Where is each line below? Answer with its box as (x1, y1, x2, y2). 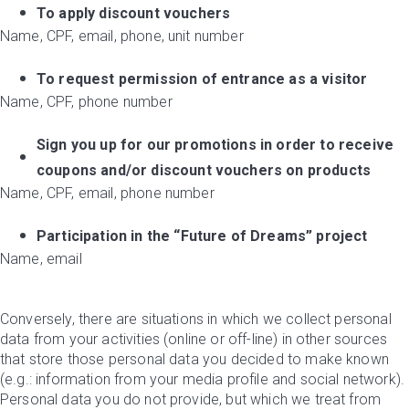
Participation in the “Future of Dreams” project (37, 227, 368, 245)
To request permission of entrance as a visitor (37, 70, 368, 88)
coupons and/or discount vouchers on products (37, 162, 372, 179)
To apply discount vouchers (37, 5, 231, 22)
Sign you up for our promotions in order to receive (37, 136, 394, 153)
